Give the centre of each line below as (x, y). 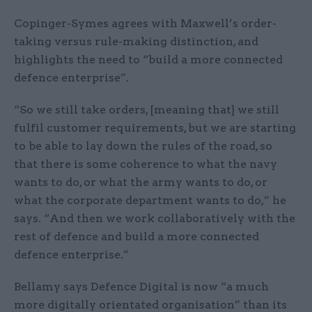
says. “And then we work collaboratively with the (155, 219)
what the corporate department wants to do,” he (150, 201)
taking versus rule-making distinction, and (136, 42)
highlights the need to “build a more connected (148, 60)
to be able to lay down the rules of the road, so (143, 146)
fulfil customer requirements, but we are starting (155, 128)
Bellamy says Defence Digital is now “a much (141, 287)
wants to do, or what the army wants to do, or (141, 182)
